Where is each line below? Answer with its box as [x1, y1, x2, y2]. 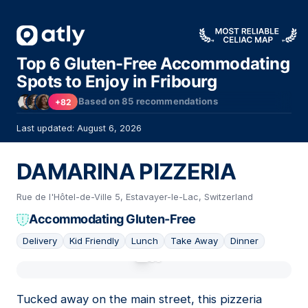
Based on [78, 96, 122, 107]
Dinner [230, 235, 258, 247]
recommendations [133, 96, 218, 107]
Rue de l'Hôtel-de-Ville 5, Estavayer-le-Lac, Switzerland [16, 192, 253, 203]
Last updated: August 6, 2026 [16, 123, 142, 133]
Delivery [23, 235, 57, 247]
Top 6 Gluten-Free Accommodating [16, 54, 290, 74]
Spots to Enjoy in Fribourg [16, 71, 217, 91]
